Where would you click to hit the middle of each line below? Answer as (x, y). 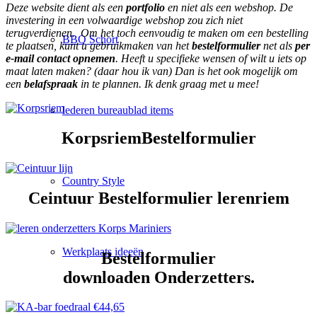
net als (278, 45)
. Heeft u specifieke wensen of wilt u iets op (211, 58)
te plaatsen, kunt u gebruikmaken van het (99, 45)
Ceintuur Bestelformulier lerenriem (158, 198)
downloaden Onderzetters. (158, 277)
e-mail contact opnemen (60, 58)
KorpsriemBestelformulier (158, 138)
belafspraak (51, 83)
